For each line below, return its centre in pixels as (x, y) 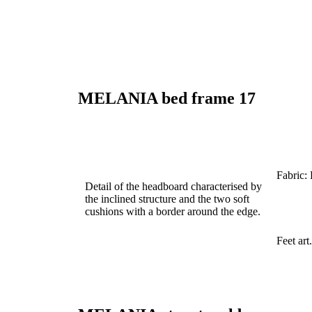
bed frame (200, 99)
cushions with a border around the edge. (173, 212)
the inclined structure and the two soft (167, 199)
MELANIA (120, 99)
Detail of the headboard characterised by (173, 187)
